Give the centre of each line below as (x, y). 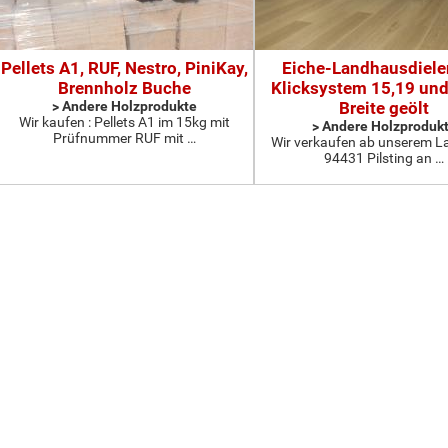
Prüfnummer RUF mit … (124, 138)
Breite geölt (384, 108)
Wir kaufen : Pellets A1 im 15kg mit (124, 122)
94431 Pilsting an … (384, 158)
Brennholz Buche (124, 88)
